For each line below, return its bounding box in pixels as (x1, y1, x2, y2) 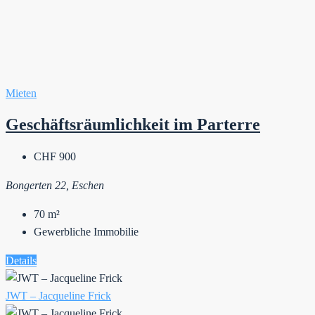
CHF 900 (34, 150, 76, 163)
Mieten (6, 87, 37, 100)
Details (6, 255, 37, 267)
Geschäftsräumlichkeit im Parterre (6, 115, 260, 134)
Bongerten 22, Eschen (6, 179, 104, 192)
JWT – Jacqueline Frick (6, 290, 111, 302)
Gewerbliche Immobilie (34, 226, 139, 238)
